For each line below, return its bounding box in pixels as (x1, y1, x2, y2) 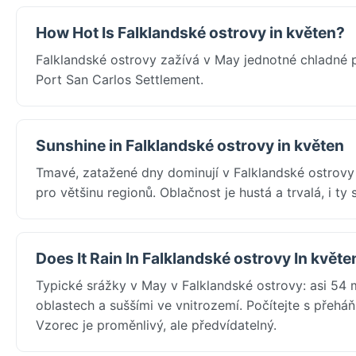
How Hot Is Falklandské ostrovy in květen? (36, 22, 345, 42)
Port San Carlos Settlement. (36, 71, 203, 87)
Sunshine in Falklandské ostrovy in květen (36, 135, 344, 155)
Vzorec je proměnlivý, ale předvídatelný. (36, 316, 277, 333)
